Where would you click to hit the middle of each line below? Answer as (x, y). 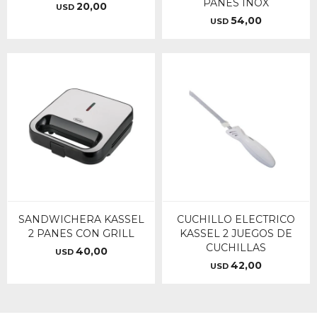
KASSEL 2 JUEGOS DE (236, 234)
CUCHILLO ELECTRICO (236, 219)
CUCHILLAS (236, 248)
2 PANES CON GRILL (81, 234)
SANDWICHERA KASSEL (81, 219)
